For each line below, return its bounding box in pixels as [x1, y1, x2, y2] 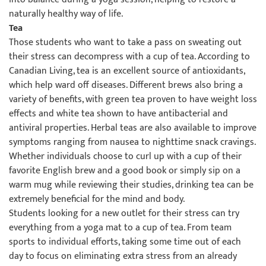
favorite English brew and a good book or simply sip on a [9, 163, 240, 179]
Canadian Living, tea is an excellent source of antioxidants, [9, 63, 245, 79]
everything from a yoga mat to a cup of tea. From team [9, 220, 232, 236]
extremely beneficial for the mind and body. [9, 191, 185, 207]
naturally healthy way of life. [9, 6, 123, 22]
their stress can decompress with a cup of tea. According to [9, 49, 250, 65]
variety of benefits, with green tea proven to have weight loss [9, 91, 257, 107]
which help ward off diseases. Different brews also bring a [9, 77, 243, 93]
